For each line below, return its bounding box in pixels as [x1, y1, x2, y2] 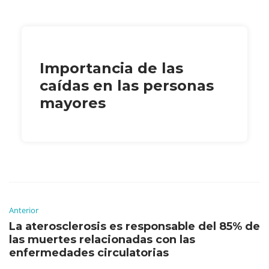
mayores [40, 94, 106, 112]
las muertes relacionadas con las [9, 232, 195, 246]
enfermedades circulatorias [9, 246, 169, 259]
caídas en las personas [40, 76, 214, 94]
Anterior [9, 204, 38, 216]
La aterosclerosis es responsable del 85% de [9, 219, 260, 233]
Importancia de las [40, 59, 183, 77]
